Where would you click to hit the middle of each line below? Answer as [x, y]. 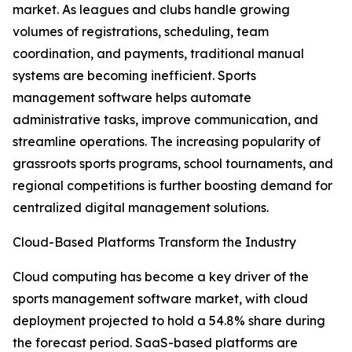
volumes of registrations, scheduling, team [141, 32]
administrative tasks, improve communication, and [165, 120]
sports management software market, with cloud [160, 299]
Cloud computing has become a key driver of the [161, 277]
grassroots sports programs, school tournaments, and [173, 164]
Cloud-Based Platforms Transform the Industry [154, 242]
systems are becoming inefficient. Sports [134, 76]
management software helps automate [132, 98]
